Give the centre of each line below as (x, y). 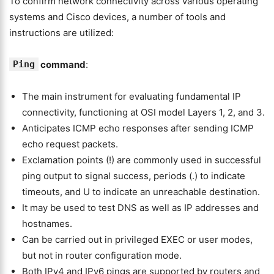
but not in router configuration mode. (102, 255)
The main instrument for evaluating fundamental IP (131, 96)
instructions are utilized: (61, 33)
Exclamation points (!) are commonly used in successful (142, 160)
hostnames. (47, 224)
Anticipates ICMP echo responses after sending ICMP (138, 128)
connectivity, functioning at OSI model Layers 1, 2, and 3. (143, 112)
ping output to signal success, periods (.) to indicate (134, 176)
